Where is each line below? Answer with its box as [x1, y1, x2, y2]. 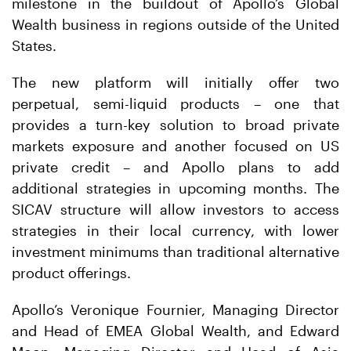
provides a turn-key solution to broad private [12, 116, 339, 133]
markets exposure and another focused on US [12, 137, 339, 154]
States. [12, 37, 56, 54]
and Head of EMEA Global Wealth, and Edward [12, 322, 339, 339]
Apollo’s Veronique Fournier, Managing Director [12, 301, 339, 318]
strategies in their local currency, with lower [12, 222, 339, 239]
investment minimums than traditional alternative [12, 243, 339, 260]
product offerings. [12, 264, 131, 281]
